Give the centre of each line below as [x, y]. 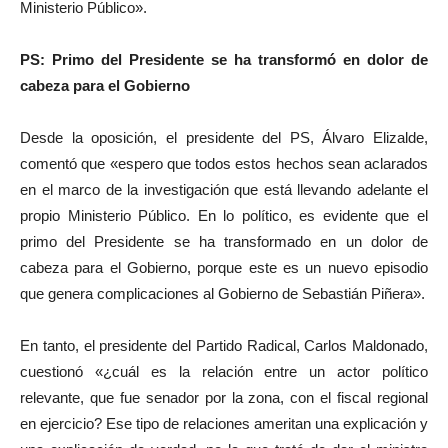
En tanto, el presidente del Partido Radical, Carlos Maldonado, [224, 345]
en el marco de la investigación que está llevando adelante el [224, 189]
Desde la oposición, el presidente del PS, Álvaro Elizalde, [224, 137]
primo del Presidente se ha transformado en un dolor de [224, 241]
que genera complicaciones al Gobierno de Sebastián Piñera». [222, 293]
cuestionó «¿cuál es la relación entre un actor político [224, 371]
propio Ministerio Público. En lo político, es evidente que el [224, 215]
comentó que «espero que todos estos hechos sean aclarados [224, 163]
